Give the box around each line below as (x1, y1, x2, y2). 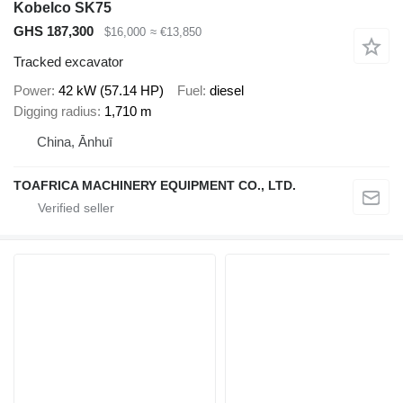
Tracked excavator (13, 54, 123, 70)
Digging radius (13, 103, 97, 119)
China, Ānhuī (37, 133, 112, 149)
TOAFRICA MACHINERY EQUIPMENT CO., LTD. (13, 177, 296, 193)
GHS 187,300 (13, 22, 94, 39)
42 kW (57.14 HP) (58, 82, 164, 98)
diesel (210, 82, 244, 98)
